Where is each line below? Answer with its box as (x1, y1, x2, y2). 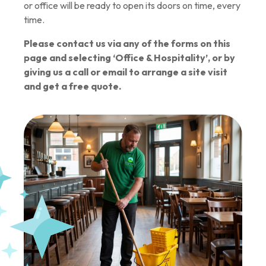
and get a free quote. (24, 80, 121, 92)
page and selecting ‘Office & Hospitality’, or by (24, 52, 235, 64)
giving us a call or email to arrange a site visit (24, 66, 227, 78)
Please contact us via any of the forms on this (24, 37, 230, 49)
